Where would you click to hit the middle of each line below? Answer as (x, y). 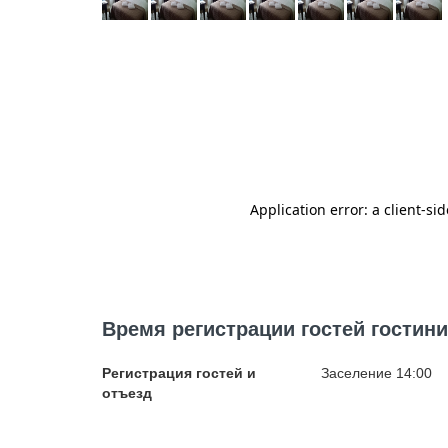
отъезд (127, 393)
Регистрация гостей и (179, 373)
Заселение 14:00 (376, 373)
